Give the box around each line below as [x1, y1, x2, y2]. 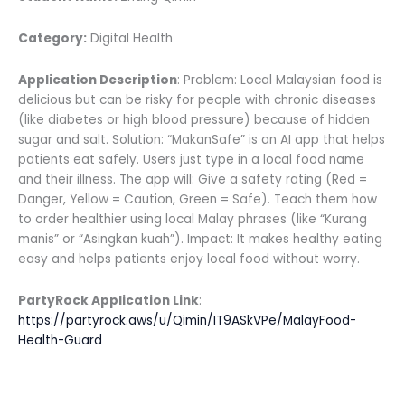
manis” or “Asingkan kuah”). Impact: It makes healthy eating [18, 231, 382, 249]
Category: [18, 30, 87, 48]
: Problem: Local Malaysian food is [177, 71, 382, 89]
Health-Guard [18, 332, 102, 350]
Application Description [18, 71, 177, 89]
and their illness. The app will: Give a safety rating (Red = [18, 171, 367, 189]
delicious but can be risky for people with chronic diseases [18, 91, 376, 109]
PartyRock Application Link [18, 292, 199, 310]
